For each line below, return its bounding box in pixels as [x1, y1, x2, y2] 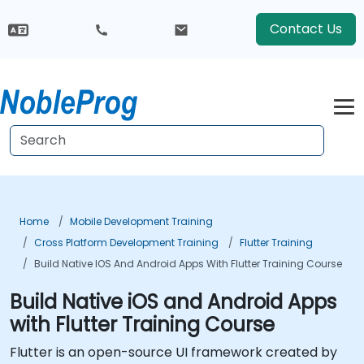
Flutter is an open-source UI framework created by [10, 343, 337, 362]
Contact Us [269, 19, 342, 38]
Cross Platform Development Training [34, 236, 219, 249]
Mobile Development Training [70, 214, 213, 228]
